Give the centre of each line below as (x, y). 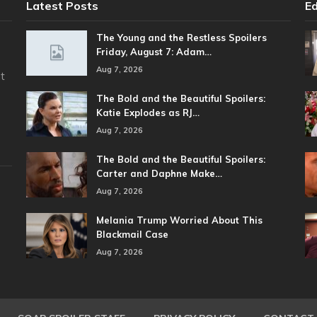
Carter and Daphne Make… (160, 174)
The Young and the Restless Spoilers (182, 38)
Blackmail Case (133, 235)
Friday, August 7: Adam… (154, 52)
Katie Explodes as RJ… (148, 113)
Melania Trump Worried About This (180, 220)
